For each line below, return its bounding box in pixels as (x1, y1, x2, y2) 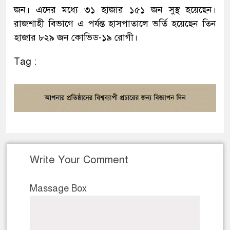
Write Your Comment (30, 153, 128, 166)
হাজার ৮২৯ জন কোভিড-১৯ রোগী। (14, 31, 138, 43)
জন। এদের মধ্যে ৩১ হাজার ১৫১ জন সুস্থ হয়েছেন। (14, 4, 216, 15)
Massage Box (30, 182, 87, 194)
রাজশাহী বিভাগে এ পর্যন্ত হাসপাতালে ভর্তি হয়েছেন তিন (14, 17, 216, 29)
